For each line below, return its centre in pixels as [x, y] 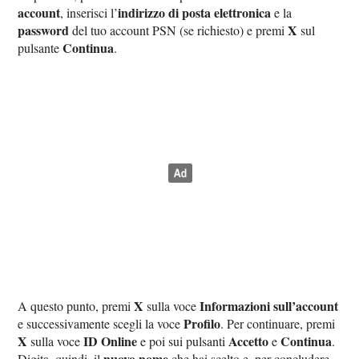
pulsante [40, 48]
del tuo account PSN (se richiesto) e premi [179, 30]
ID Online [111, 341]
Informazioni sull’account [269, 306]
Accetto [249, 341]
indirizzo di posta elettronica [195, 13]
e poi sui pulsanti [183, 341]
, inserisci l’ [89, 13]
